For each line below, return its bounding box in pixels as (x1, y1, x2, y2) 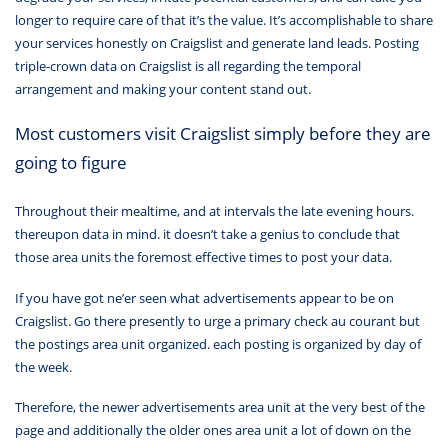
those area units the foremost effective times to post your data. (15, 248, 392, 267)
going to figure (15, 149, 127, 174)
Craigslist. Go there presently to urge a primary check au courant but (15, 311, 420, 330)
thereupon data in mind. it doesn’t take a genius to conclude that (15, 225, 400, 244)
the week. (15, 357, 72, 376)
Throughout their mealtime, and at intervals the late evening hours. (15, 202, 414, 221)
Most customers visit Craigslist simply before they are (15, 120, 431, 145)
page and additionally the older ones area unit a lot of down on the (15, 421, 411, 440)
